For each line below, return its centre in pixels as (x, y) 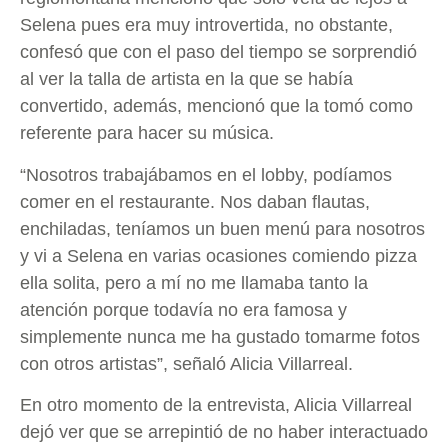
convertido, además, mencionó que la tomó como (216, 106)
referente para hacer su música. (147, 133)
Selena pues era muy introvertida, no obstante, (206, 25)
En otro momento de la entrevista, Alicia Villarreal (216, 404)
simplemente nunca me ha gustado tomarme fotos (220, 336)
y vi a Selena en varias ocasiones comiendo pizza (218, 255)
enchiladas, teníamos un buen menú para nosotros (222, 228)
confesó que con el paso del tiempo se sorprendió (218, 52)
